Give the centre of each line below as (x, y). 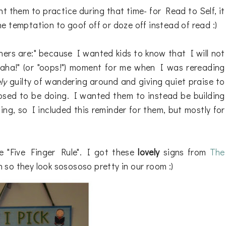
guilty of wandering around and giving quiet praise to (116, 81)
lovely (149, 152)
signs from (185, 152)
